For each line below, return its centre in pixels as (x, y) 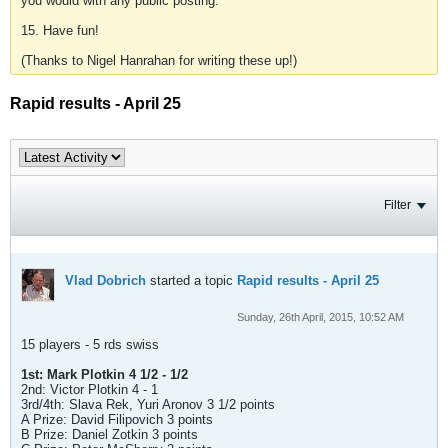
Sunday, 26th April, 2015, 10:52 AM (321, 317)
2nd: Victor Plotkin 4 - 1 (89, 389)
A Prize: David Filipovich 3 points (117, 419)
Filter (397, 205)
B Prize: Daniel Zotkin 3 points (109, 434)
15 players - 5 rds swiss (90, 344)
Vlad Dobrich (105, 280)
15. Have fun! (60, 30)
